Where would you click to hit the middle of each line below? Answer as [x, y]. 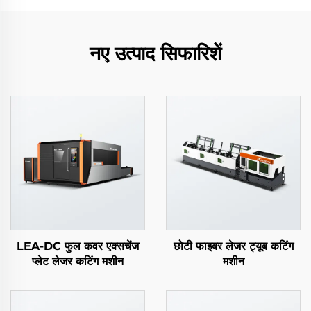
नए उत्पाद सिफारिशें [155, 53]
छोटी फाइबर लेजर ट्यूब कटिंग [233, 246]
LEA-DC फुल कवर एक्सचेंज [78, 246]
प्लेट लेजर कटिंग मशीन [78, 261]
